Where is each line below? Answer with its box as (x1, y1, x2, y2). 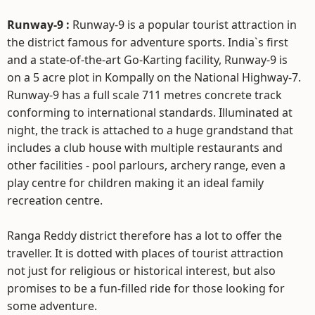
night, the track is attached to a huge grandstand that (7, 122, 293, 138)
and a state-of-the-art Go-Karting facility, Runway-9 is (7, 52, 288, 67)
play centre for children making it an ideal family (7, 175, 264, 191)
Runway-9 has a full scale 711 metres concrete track (7, 87, 282, 103)
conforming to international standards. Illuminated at (7, 105, 292, 120)
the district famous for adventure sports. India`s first (7, 34, 288, 50)
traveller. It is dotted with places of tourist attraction (7, 245, 283, 261)
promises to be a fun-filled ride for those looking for (7, 281, 285, 296)
